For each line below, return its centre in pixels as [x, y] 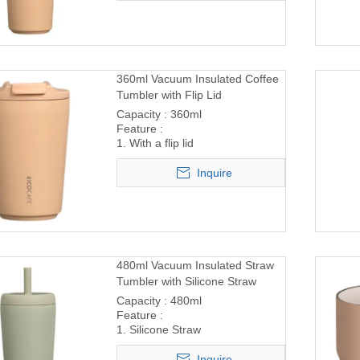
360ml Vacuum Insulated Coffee [198, 78]
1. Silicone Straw [159, 329]
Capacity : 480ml [161, 300]
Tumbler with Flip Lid [169, 94]
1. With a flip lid [155, 143]
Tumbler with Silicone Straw [186, 281]
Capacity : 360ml [161, 114]
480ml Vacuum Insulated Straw [195, 265]
